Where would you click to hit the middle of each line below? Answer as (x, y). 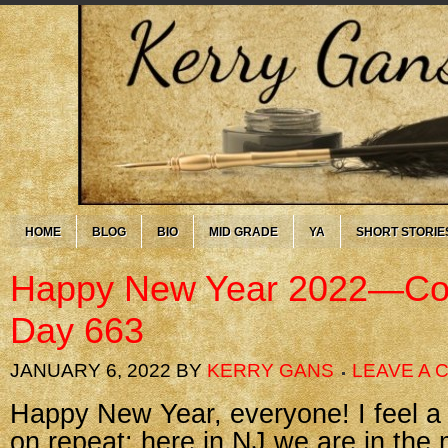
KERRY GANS (270, 370)
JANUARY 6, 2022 (90, 370)
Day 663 (77, 330)
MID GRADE (243, 232)
